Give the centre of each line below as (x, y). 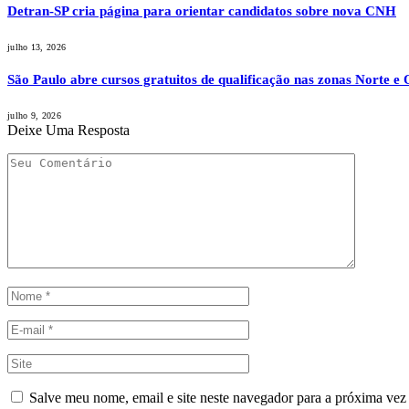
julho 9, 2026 (34, 116)
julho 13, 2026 (37, 47)
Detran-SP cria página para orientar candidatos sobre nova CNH (202, 11)
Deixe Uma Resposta (68, 131)
